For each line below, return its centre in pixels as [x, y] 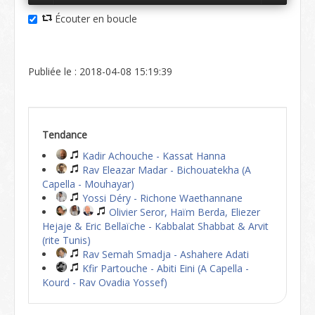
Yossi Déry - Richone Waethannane [161, 198]
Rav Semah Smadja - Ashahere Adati [164, 254]
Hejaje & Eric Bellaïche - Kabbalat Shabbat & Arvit [155, 226]
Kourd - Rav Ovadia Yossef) [105, 282]
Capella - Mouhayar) [88, 184]
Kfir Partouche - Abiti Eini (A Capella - [164, 268]
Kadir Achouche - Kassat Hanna [153, 156]
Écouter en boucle [95, 19]
